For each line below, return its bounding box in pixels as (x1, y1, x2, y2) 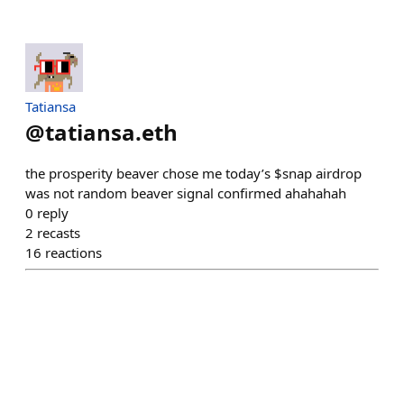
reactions (45, 243, 102, 262)
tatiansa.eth (45, 116, 178, 147)
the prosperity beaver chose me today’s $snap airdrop (25, 163, 362, 182)
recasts (37, 223, 80, 242)
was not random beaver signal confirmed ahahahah (25, 183, 346, 202)
